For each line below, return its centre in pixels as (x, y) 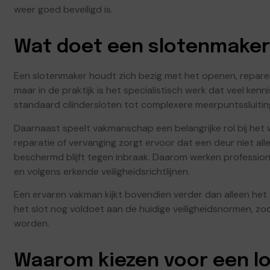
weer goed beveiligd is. (63, 10)
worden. (32, 224)
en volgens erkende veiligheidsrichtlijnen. (102, 171)
